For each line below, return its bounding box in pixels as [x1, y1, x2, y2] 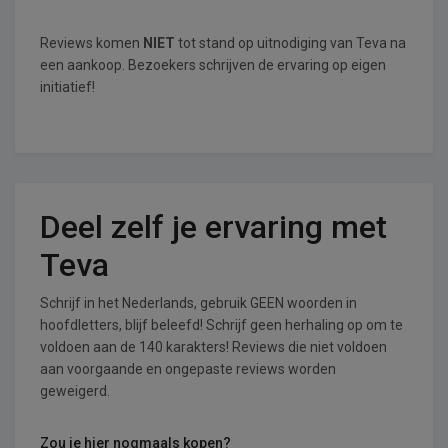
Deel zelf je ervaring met [40, 208, 387, 246]
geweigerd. [40, 383, 110, 399]
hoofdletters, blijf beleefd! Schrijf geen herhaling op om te [40, 317, 403, 333]
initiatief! [40, 79, 95, 95]
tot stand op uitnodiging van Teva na [175, 35, 406, 51]
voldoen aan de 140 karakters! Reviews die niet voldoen [40, 339, 387, 355]
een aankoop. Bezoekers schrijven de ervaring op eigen [40, 57, 386, 73]
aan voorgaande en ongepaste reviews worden [40, 361, 336, 377]
